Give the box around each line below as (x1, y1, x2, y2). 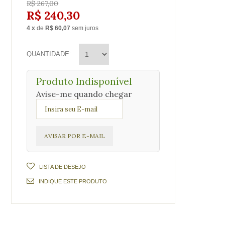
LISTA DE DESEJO (39, 164, 86, 170)
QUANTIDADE (27, 50, 70, 58)
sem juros (72, 25, 99, 32)
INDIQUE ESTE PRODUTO (39, 178, 107, 184)
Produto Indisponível (36, 75, 133, 87)
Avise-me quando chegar (36, 89, 133, 99)
